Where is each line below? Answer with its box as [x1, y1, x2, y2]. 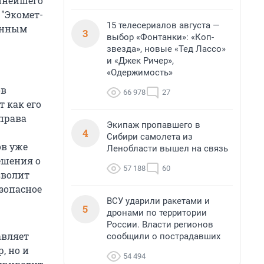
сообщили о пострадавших [107, 231, 220, 242]
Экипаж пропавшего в [107, 120, 200, 130]
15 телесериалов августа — [107, 20, 220, 31]
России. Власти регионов [107, 219, 213, 230]
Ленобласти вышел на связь [107, 143, 228, 154]
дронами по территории [107, 207, 207, 218]
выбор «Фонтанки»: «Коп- [107, 32, 214, 42]
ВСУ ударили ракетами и [107, 196, 210, 206]
